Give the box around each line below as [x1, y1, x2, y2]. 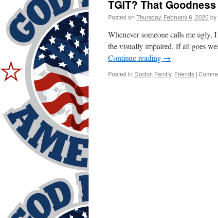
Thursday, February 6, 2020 [136, 13, 209, 21]
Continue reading [108, 53, 163, 63]
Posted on [108, 13, 135, 21]
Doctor [134, 70, 151, 78]
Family [154, 70, 171, 78]
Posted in [108, 70, 133, 78]
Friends [174, 70, 194, 78]
